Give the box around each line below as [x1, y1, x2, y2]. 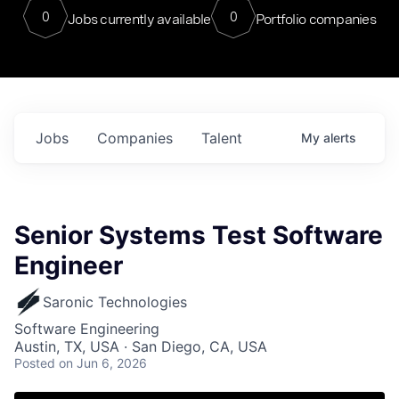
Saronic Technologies [43, 293, 187, 311]
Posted [14, 355, 55, 370]
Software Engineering [14, 320, 159, 338]
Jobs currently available [67, 10, 211, 28]
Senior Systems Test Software [14, 220, 383, 250]
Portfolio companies [255, 10, 377, 28]
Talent [201, 129, 242, 147]
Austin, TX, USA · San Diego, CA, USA [14, 338, 267, 355]
